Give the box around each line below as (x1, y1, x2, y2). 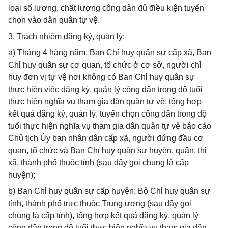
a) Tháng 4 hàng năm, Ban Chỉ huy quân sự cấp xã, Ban (8, 48, 211, 57)
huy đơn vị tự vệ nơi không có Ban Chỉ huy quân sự (8, 73, 195, 81)
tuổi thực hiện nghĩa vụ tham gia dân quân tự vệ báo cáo (8, 122, 211, 130)
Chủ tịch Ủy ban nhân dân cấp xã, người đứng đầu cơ (8, 134, 204, 142)
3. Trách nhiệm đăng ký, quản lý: (8, 32, 125, 41)
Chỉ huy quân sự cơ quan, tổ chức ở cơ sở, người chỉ (8, 61, 202, 69)
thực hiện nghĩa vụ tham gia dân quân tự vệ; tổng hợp (8, 97, 202, 106)
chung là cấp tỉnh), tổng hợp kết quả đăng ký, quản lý (8, 211, 198, 220)
